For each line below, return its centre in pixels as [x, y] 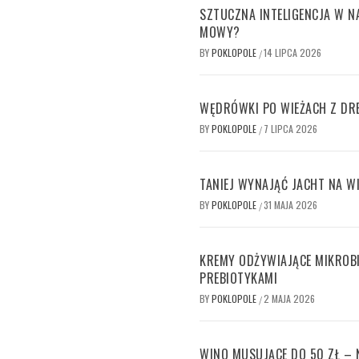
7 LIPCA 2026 [290, 129]
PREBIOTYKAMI [238, 278]
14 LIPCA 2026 [292, 53]
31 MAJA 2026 [290, 205]
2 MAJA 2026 [289, 299]
